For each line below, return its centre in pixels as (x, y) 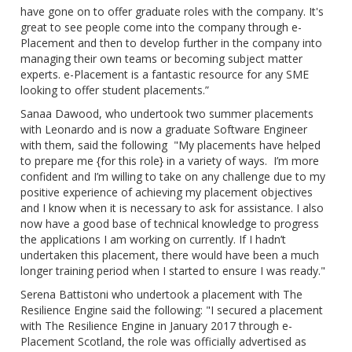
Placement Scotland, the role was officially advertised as (164, 342)
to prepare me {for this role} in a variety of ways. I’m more (170, 161)
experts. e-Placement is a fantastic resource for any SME (165, 75)
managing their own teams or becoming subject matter (162, 59)
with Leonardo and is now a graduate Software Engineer (164, 130)
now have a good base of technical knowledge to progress (170, 224)
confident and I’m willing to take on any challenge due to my (173, 177)
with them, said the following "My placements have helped (171, 145)
